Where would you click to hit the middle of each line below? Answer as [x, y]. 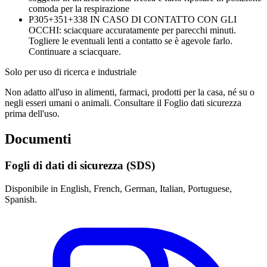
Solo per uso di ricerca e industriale [71, 72]
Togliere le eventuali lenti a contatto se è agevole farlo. [131, 41]
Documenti [38, 139]
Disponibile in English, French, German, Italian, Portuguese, [118, 188]
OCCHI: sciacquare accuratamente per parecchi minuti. [132, 30]
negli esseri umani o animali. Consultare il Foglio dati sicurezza [123, 103]
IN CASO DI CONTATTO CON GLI [163, 20]
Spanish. [21, 199]
